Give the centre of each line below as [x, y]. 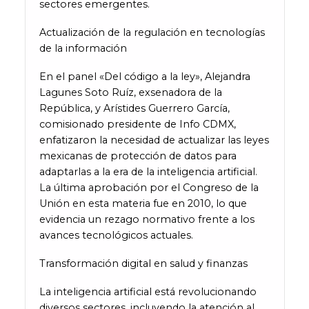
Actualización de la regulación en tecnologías [152, 32]
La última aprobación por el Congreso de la [149, 187]
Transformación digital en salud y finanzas [143, 263]
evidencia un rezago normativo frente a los [147, 219]
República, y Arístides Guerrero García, [134, 108]
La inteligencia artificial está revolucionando [148, 291]
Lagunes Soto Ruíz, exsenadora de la [130, 92]
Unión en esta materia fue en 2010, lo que [143, 203]
